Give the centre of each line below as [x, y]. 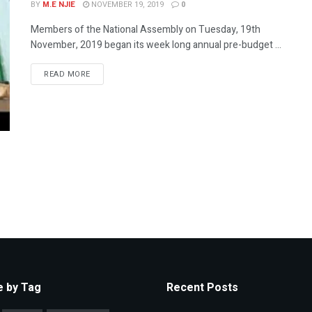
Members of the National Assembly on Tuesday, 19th [146, 30]
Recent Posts [202, 288]
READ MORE [67, 74]
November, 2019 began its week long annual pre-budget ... [156, 45]
